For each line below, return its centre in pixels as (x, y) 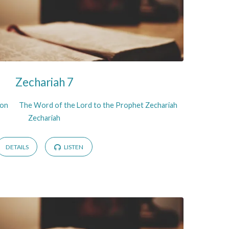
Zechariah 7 (44, 82)
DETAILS (17, 147)
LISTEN (73, 147)
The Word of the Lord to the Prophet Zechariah (98, 105)
